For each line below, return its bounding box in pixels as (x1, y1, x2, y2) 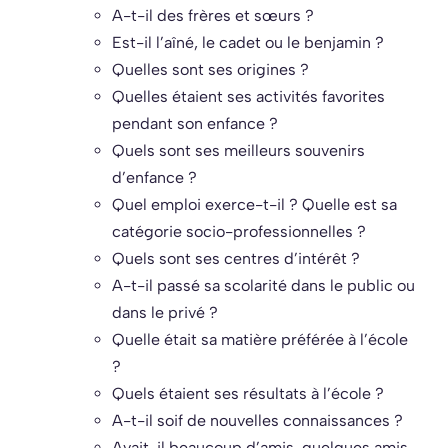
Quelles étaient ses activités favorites (112, 87, 385, 107)
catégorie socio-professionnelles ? (112, 222, 366, 242)
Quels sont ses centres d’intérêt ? (112, 249, 360, 269)
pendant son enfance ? (112, 114, 278, 134)
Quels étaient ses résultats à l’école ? (112, 384, 384, 404)
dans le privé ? (112, 303, 218, 323)
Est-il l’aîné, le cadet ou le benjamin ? (112, 33, 384, 53)
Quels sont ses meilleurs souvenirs (112, 141, 365, 161)
